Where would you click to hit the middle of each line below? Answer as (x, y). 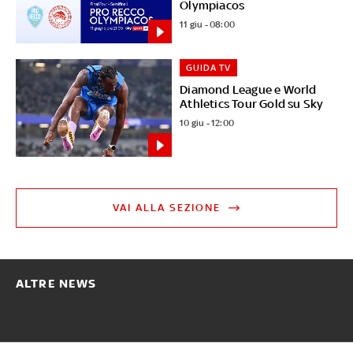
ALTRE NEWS (56, 284)
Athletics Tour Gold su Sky (252, 104)
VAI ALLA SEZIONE (167, 208)
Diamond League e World (248, 90)
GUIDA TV (209, 68)
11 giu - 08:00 (208, 24)
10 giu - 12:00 (207, 123)
